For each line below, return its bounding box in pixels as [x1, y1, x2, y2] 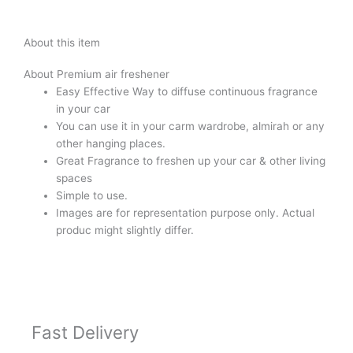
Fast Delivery [32, 321, 139, 343]
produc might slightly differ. [56, 224, 195, 237]
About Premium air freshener [24, 68, 169, 81]
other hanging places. [56, 137, 166, 150]
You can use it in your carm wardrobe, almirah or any [56, 120, 325, 133]
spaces [56, 172, 93, 185]
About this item [24, 36, 100, 50]
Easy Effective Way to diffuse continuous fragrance [56, 85, 318, 98]
